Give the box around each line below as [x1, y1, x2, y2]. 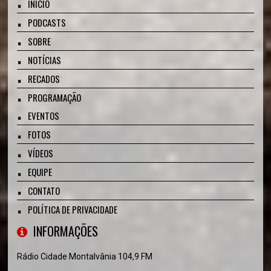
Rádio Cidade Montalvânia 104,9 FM [17, 252, 153, 261]
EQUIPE [28, 165, 53, 178]
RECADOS [28, 72, 60, 85]
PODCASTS [28, 16, 67, 29]
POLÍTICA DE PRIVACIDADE [28, 203, 118, 216]
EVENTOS [28, 109, 60, 122]
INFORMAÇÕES [33, 222, 99, 240]
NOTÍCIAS [28, 53, 62, 67]
